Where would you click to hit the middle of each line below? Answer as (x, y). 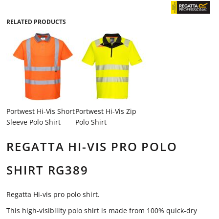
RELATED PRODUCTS (36, 22)
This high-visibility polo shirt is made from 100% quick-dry (102, 210)
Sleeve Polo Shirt (33, 122)
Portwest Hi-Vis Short (41, 111)
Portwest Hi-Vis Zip (106, 111)
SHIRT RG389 (48, 170)
